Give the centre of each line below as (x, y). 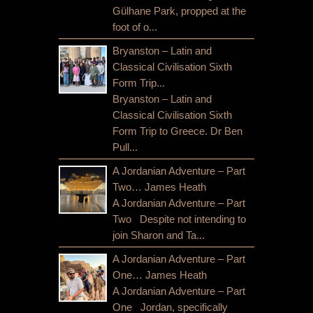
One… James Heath (160, 275)
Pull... (125, 147)
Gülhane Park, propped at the (179, 10)
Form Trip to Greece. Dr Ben (177, 131)
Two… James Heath (159, 187)
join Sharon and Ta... (159, 235)
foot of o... (135, 27)
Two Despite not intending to (179, 219)
